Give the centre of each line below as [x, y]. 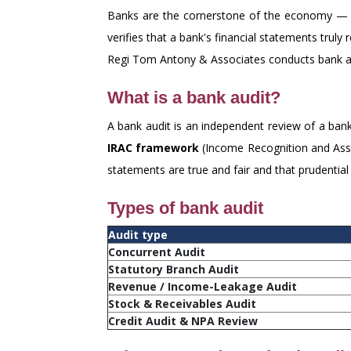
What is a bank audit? [194, 98]
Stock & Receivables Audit [182, 304]
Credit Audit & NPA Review [183, 321]
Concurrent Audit [157, 252]
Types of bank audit [185, 208]
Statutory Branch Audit [174, 269]
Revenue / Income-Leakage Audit [203, 286]
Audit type [138, 235]
